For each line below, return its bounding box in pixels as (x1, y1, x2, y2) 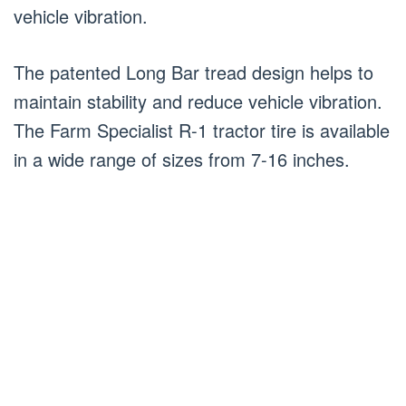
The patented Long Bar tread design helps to (14, 59, 373, 85)
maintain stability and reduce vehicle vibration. (14, 88, 382, 114)
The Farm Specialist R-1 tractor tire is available (14, 117, 390, 143)
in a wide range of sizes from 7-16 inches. (14, 146, 350, 172)
